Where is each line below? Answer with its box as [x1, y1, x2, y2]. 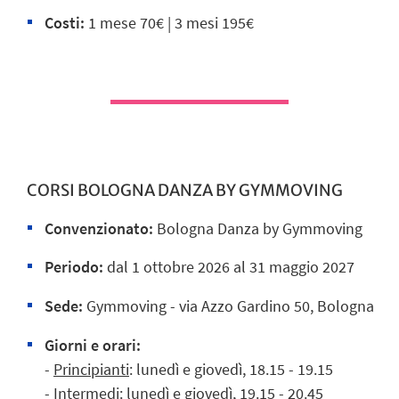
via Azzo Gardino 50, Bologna [179, 296, 374, 317]
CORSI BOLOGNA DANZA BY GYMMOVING [27, 179, 343, 200]
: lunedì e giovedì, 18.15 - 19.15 [129, 359, 333, 380]
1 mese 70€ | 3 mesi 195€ [88, 12, 254, 33]
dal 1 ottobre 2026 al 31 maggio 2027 [107, 256, 354, 278]
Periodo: [45, 256, 103, 278]
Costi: [45, 12, 85, 33]
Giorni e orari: [45, 335, 141, 356]
